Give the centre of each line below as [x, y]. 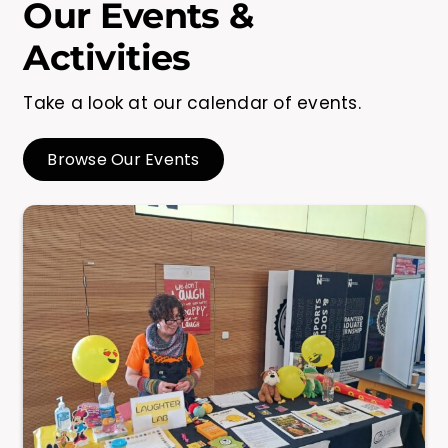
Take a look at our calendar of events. [192, 103]
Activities [107, 58]
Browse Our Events [123, 160]
